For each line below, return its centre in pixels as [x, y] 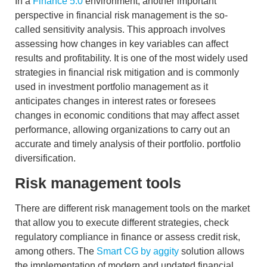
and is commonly [202, 72]
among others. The [56, 252]
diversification [44, 158]
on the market [220, 209]
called [29, 29]
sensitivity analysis [83, 29]
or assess [175, 237]
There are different [55, 209]
